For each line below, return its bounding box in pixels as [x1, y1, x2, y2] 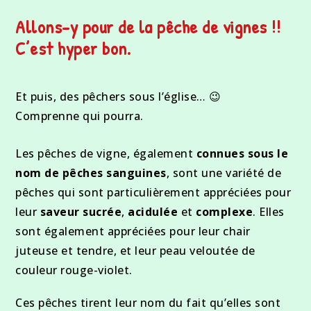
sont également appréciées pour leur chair [15, 223, 251, 239]
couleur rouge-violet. [15, 262, 133, 278]
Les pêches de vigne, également [15, 145, 196, 161]
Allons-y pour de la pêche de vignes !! [15, 14, 281, 39]
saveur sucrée [40, 203, 122, 219]
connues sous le [196, 145, 289, 161]
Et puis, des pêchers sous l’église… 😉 [15, 88, 221, 104]
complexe [196, 203, 253, 219]
